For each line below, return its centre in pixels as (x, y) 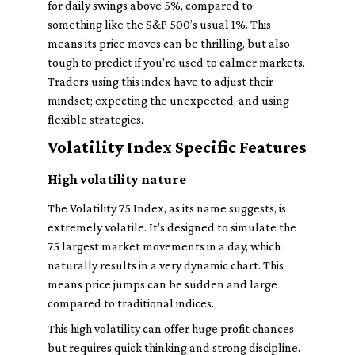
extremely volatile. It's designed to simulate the (172, 227)
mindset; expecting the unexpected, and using (168, 100)
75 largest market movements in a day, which (164, 246)
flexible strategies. (95, 119)
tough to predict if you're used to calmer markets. (176, 62)
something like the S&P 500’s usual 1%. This (159, 24)
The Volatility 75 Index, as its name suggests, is (167, 208)
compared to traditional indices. (131, 303)
